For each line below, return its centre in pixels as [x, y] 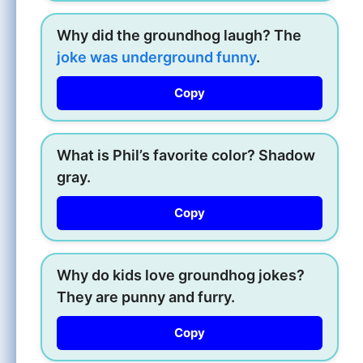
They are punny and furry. [146, 297]
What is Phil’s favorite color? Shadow [186, 155]
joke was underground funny [156, 57]
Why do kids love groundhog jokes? [181, 275]
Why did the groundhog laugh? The [179, 35]
